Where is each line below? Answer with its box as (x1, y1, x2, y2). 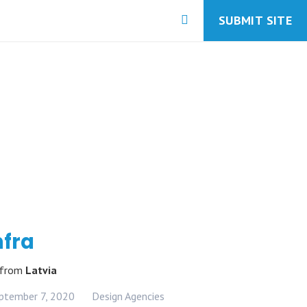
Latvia (25, 263, 58, 277)
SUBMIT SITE (219, 12, 292, 28)
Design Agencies (92, 289, 165, 303)
